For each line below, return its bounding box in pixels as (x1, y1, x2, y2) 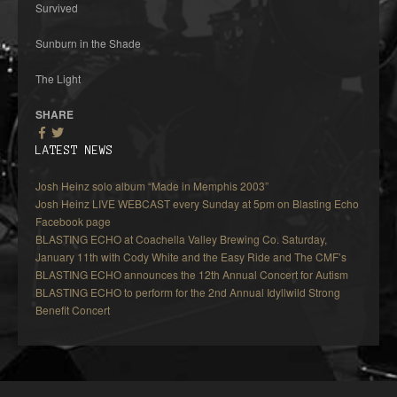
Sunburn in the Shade (35, 35, 141, 51)
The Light (35, 71, 81, 86)
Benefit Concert (35, 302, 110, 317)
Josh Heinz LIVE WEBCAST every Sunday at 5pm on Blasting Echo (35, 196, 359, 211)
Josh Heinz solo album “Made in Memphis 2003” (35, 178, 269, 193)
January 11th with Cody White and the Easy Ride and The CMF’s (35, 249, 346, 264)
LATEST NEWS (35, 144, 113, 157)
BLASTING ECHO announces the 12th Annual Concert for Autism (35, 267, 348, 282)
